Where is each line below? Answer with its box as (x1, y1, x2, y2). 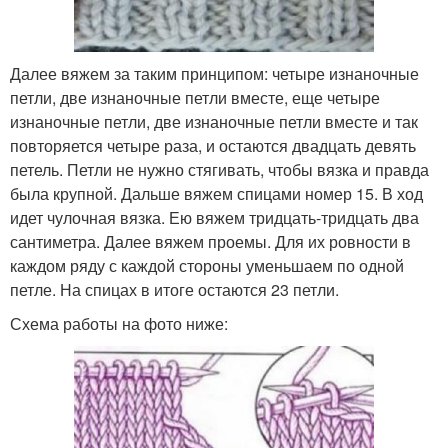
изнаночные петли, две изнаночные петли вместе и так (10, 110, 418, 134)
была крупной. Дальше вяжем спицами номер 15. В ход (10, 182, 423, 206)
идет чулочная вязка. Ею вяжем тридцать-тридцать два (10, 206, 419, 230)
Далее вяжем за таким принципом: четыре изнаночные (10, 62, 419, 86)
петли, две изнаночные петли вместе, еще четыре (10, 86, 380, 110)
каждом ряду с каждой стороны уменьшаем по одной (10, 254, 404, 278)
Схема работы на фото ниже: (10, 312, 228, 336)
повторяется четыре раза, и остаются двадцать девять (10, 134, 416, 158)
